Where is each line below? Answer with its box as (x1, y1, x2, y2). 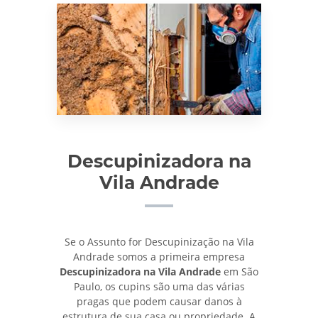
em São (221, 265, 258, 279)
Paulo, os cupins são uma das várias (73, 280, 245, 294)
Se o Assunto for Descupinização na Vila (64, 235, 254, 249)
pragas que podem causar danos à (76, 295, 242, 309)
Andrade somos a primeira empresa (73, 250, 245, 264)
